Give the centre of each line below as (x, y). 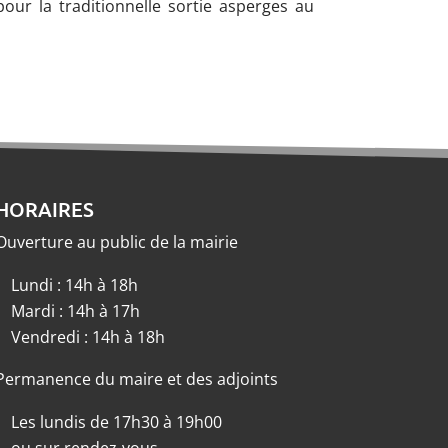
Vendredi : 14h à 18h (87, 336)
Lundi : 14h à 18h (74, 284)
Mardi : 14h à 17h (75, 310)
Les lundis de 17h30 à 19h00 (116, 421)
